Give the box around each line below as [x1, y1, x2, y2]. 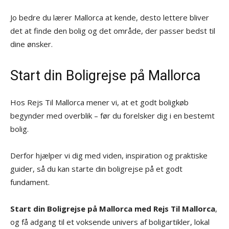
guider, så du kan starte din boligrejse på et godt [10, 163, 182, 174]
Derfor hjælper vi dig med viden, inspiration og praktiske [10, 150, 208, 161]
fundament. [10, 176, 50, 187]
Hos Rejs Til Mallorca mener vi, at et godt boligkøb [10, 97, 189, 107]
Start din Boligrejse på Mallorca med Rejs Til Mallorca [10, 203, 215, 214]
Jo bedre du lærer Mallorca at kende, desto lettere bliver [10, 12, 209, 22]
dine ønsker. [10, 38, 53, 49]
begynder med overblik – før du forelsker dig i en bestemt [10, 110, 215, 121]
